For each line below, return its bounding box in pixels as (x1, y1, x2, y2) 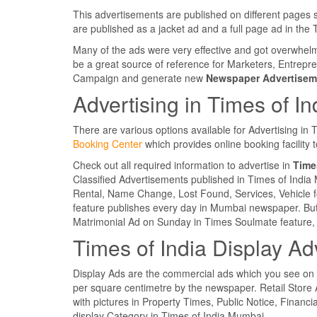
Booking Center (73, 137, 142, 151)
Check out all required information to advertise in (73, 158, 293, 173)
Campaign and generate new (73, 71, 206, 86)
